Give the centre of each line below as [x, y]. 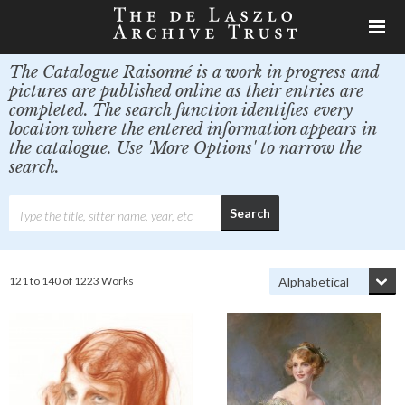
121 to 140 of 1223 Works [71, 281]
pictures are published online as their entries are [186, 91]
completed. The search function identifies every [181, 110]
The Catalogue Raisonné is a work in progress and [194, 72]
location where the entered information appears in [193, 129]
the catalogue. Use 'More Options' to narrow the [185, 148]
